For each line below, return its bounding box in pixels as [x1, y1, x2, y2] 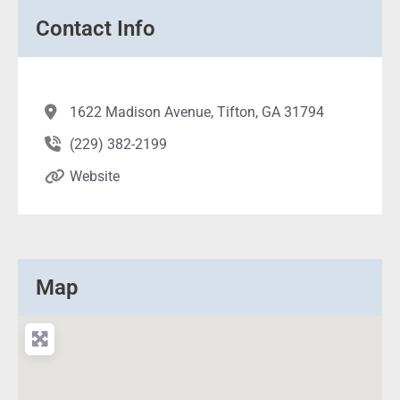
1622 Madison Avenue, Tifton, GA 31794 [69, 104, 324, 121]
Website [69, 168, 120, 186]
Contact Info [36, 16, 155, 42]
